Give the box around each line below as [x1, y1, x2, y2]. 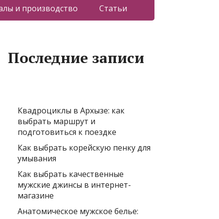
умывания [18, 153, 56, 164]
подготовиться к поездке [18, 127, 116, 137]
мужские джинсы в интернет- [18, 179, 131, 190]
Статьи [99, 3, 127, 14]
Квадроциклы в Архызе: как [18, 105, 125, 116]
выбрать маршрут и [18, 116, 95, 127]
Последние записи [8, 48, 144, 67]
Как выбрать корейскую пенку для [18, 142, 151, 153]
